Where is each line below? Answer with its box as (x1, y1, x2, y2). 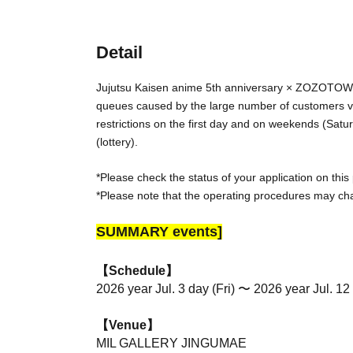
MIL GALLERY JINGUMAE (96, 336, 247, 351)
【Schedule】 (96, 264, 178, 278)
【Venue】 (96, 318, 159, 333)
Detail (96, 43, 143, 63)
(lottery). (96, 136, 138, 149)
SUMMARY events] (96, 224, 222, 240)
